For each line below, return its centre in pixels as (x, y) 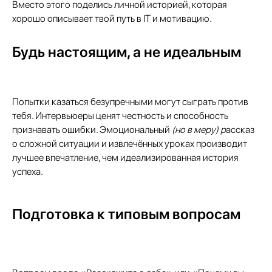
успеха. (28, 172)
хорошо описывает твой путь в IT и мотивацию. (112, 19)
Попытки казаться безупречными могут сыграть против (130, 102)
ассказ (240, 130)
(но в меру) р (199, 130)
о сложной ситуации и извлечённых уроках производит (130, 144)
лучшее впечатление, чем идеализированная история (125, 158)
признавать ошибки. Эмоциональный (92, 130)
